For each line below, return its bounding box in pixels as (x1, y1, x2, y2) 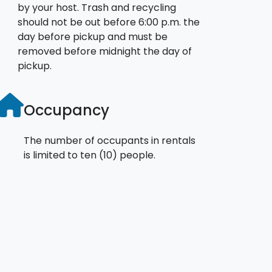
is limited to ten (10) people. (24, 148, 155, 162)
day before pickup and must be (18, 29, 168, 44)
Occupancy (24, 100, 109, 120)
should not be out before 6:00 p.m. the (18, 15, 200, 29)
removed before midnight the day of (18, 44, 192, 58)
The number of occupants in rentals (24, 133, 195, 148)
